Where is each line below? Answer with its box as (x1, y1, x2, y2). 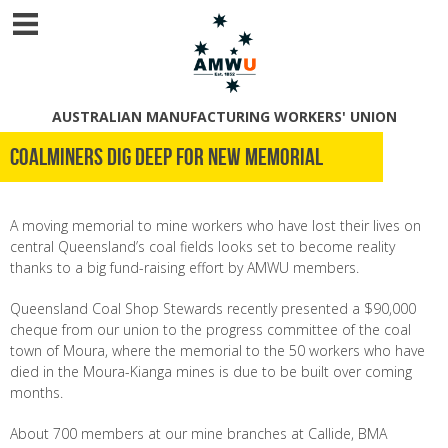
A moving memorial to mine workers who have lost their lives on (10, 216, 421, 235)
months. (10, 383, 63, 402)
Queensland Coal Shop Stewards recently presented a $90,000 (10, 299, 416, 318)
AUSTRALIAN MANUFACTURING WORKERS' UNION (51, 107, 397, 126)
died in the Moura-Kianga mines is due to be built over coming (10, 362, 412, 381)
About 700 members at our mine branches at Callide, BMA (10, 424, 387, 443)
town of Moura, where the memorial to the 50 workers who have (10, 341, 425, 360)
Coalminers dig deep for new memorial (10, 144, 323, 170)
